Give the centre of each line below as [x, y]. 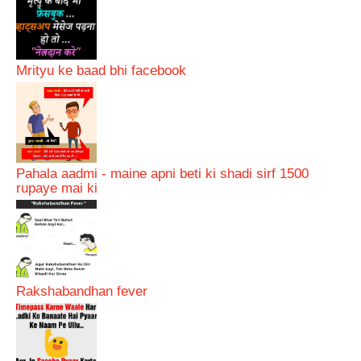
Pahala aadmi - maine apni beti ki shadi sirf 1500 [162, 173]
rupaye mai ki [57, 188]
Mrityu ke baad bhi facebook [101, 70]
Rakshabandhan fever [82, 291]
